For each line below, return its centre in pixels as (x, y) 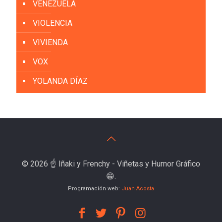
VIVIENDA (50, 42)
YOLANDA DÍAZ (60, 81)
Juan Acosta (138, 188)
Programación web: (95, 188)
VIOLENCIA (53, 23)
